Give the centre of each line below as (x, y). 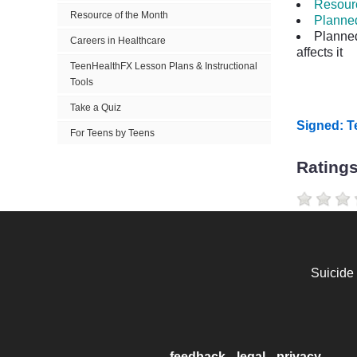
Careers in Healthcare (118, 41)
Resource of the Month (119, 15)
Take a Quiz (96, 108)
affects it (324, 53)
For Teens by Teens (112, 133)
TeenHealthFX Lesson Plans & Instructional (164, 66)
